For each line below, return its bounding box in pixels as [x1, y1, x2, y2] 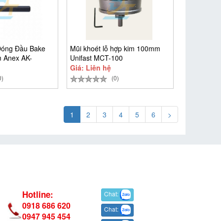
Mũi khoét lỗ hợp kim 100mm [70, 43, 160, 53]
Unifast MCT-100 [70, 53, 123, 63]
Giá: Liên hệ [70, 63, 111, 73]
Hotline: [22, 188, 54, 200]
